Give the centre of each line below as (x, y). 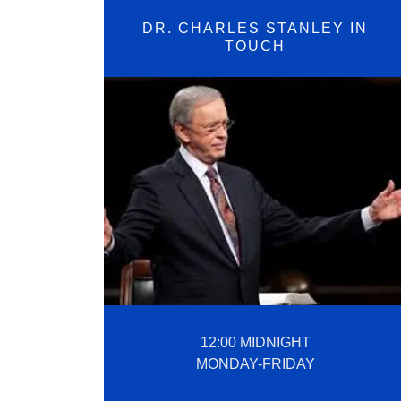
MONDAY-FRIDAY (255, 364)
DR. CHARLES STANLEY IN (256, 29)
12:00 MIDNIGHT (255, 343)
